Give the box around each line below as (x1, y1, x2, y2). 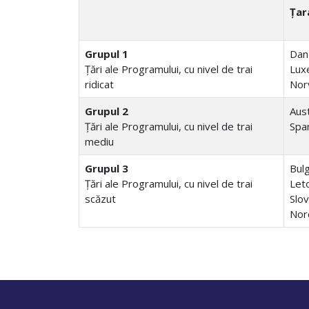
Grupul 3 (85, 161, 131, 175)
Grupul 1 (85, 47, 128, 61)
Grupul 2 (85, 104, 128, 118)
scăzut (85, 192, 116, 206)
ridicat (85, 77, 114, 91)
